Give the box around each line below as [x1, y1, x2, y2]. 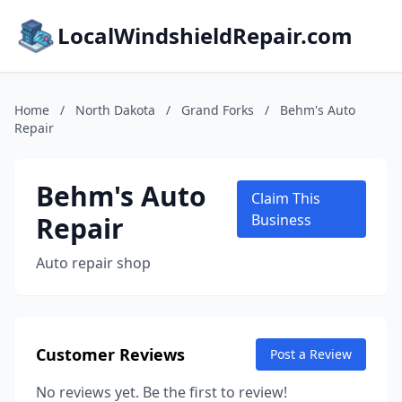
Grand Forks [181, 101, 254, 118]
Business [251, 210, 311, 230]
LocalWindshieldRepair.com [57, 21, 353, 50]
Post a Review [270, 345, 352, 363]
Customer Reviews [36, 344, 185, 365]
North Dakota [75, 101, 155, 118]
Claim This [251, 188, 320, 208]
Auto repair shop [36, 253, 151, 273]
